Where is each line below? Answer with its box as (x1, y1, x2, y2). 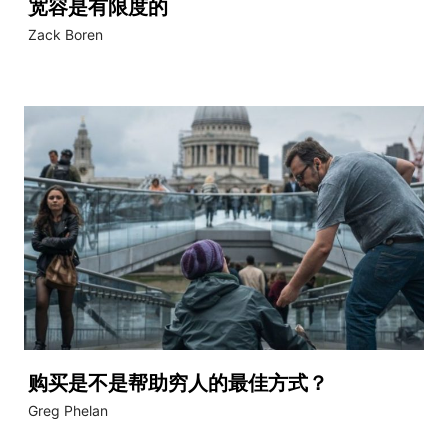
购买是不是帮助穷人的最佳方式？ (28, 371, 328, 394)
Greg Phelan (28, 401, 108, 419)
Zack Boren (28, 26, 103, 44)
